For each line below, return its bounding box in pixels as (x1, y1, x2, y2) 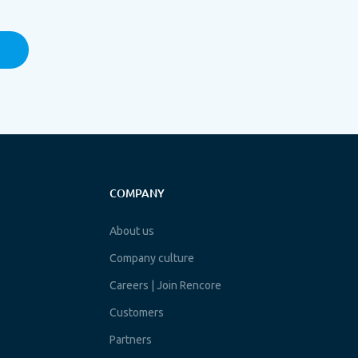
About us (109, 224, 155, 237)
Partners (109, 332, 153, 346)
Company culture (109, 251, 195, 265)
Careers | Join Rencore (109, 278, 222, 292)
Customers (109, 305, 165, 319)
